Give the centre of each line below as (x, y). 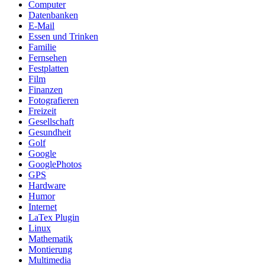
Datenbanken (53, 15)
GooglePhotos (55, 164)
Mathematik (51, 239)
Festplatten (49, 69)
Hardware (47, 186)
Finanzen (46, 90)
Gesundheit (50, 132)
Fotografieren (54, 101)
